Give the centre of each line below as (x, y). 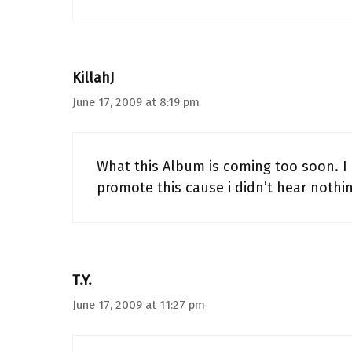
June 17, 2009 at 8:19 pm (136, 102)
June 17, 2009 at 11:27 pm (139, 305)
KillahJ (93, 78)
